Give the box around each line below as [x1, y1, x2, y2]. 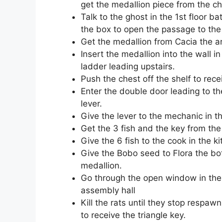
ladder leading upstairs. [81, 61, 175, 71]
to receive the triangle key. [81, 210, 186, 220]
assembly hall [81, 185, 135, 195]
